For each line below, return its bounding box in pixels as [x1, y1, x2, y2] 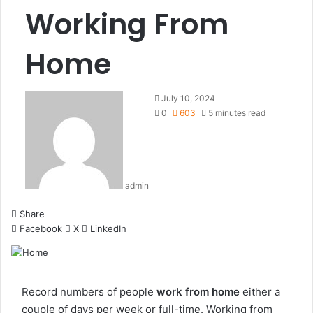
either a [240, 285, 280, 298]
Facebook [20, 223, 62, 234]
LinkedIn [90, 223, 126, 234]
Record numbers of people [22, 285, 156, 298]
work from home [156, 285, 240, 298]
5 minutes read [206, 108, 265, 118]
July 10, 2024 [161, 93, 215, 103]
